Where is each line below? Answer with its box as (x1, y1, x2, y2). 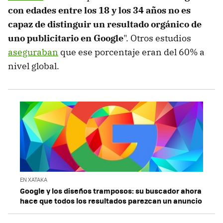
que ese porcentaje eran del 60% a (58, 46, 205, 58)
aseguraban (8, 46, 58, 58)
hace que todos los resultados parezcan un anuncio (20, 195, 202, 206)
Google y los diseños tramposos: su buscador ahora (20, 185, 202, 196)
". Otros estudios (123, 32, 191, 44)
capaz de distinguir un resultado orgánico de (8, 18, 202, 30)
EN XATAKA (20, 175, 47, 183)
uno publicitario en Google (8, 32, 123, 44)
